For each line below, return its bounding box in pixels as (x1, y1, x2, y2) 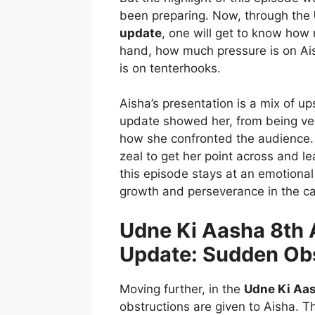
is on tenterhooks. (119, 60, 221, 75)
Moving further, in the (119, 281, 244, 296)
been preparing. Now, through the (119, 8, 314, 22)
